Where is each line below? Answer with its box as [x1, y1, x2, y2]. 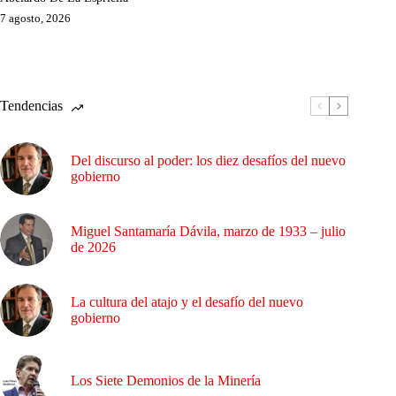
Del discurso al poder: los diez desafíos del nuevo [71, 152, 346, 168]
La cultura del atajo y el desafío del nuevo [71, 293, 303, 309]
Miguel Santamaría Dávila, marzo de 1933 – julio [71, 223, 346, 239]
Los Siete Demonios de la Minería [71, 372, 264, 388]
